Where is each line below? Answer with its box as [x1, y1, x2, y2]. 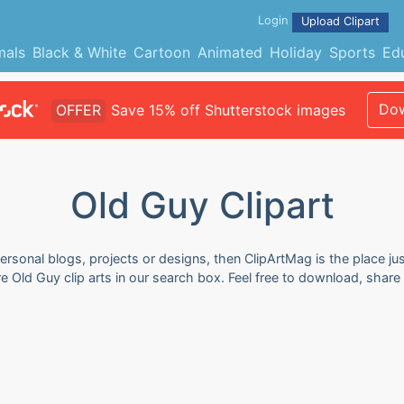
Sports [328, 43, 375, 61]
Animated [197, 43, 262, 61]
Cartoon [133, 43, 190, 61]
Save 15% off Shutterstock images [110, 101, 345, 119]
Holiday [269, 43, 322, 61]
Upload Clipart [301, 14, 380, 28]
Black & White [32, 43, 126, 61]
